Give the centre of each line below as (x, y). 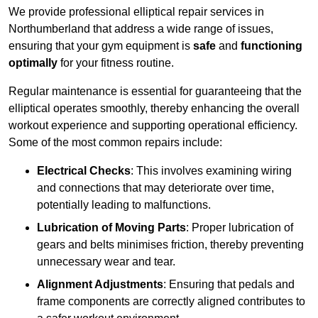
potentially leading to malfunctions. (124, 205)
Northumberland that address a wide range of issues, (141, 29)
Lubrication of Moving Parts (111, 228)
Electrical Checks (84, 171)
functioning (272, 46)
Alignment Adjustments (100, 285)
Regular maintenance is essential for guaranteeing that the (155, 92)
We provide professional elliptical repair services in (136, 12)
